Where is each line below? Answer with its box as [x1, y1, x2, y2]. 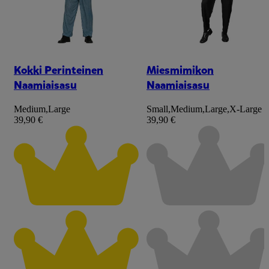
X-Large [229, 104, 262, 115]
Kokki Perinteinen [14, 62, 103, 78]
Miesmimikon [147, 62, 214, 78]
